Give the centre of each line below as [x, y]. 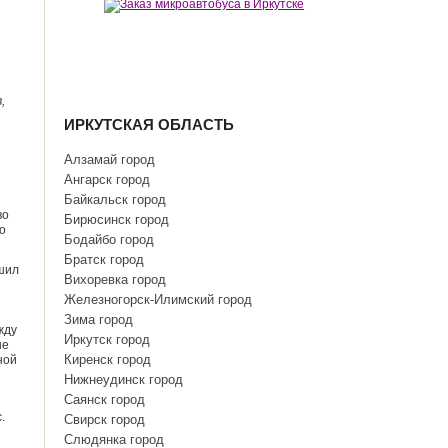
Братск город [104, 259]
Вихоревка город [115, 279]
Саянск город [105, 399]
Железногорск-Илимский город [158, 299]
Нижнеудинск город [124, 379]
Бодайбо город [109, 239]
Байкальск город [115, 199]
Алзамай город [110, 159]
